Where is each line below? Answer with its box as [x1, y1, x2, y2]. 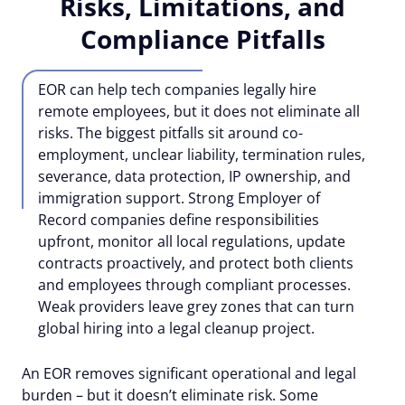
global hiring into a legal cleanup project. [38, 317, 315, 338]
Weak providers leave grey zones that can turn [38, 296, 354, 316]
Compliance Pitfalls [80, 21, 325, 56]
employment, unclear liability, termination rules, [38, 144, 365, 165]
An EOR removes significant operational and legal [22, 363, 356, 383]
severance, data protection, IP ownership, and [38, 165, 351, 186]
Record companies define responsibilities [38, 209, 319, 230]
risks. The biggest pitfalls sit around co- [38, 122, 303, 143]
